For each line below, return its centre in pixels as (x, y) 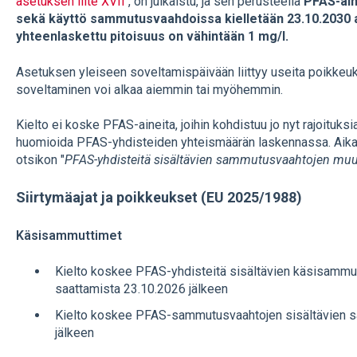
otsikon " (40, 160)
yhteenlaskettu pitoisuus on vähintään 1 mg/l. (152, 37)
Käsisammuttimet (69, 235)
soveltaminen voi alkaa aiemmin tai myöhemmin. (149, 89)
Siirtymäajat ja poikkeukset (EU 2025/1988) (159, 198)
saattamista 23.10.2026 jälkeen (141, 289)
